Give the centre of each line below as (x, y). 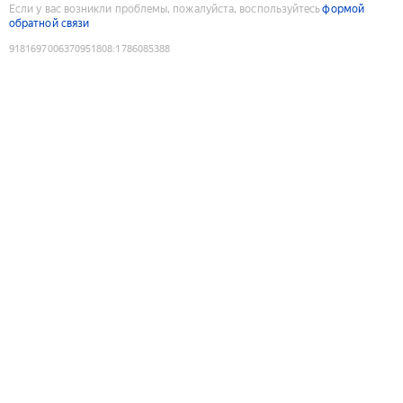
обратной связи (49, 23)
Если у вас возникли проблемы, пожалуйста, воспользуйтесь (165, 9)
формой (343, 9)
